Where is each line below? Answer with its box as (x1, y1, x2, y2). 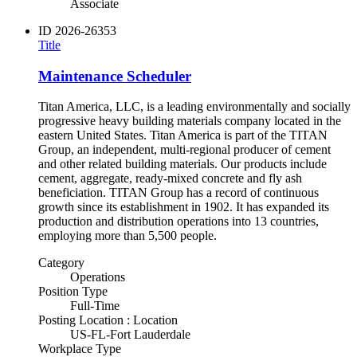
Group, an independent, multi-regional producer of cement (38, 143, 331, 157)
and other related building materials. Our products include (38, 157, 327, 171)
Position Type (38, 284, 108, 299)
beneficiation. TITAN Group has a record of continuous (38, 186, 319, 200)
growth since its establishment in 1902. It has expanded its (38, 200, 329, 214)
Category (38, 256, 84, 270)
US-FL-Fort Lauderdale (70, 328, 190, 342)
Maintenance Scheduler (38, 67, 191, 84)
